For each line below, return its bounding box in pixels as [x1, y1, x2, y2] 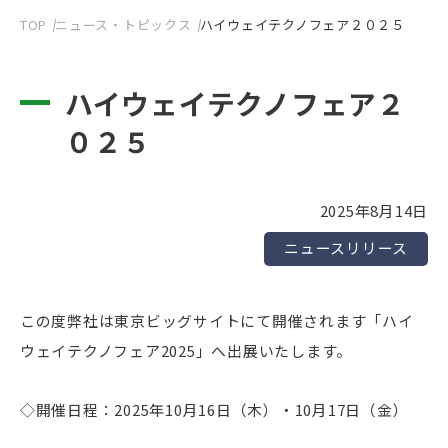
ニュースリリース [284, 236, 408, 258]
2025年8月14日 [319, 199, 428, 221]
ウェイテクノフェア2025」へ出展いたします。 [20, 339, 353, 361]
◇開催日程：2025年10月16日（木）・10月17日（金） [20, 399, 409, 421]
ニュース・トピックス [55, 14, 192, 34]
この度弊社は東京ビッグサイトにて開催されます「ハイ [20, 309, 414, 331]
